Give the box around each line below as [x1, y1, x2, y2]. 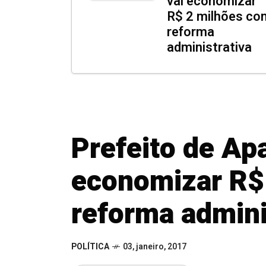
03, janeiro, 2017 [123, 240, 186, 254]
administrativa [167, 38, 252, 58]
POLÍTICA [71, 240, 109, 254]
